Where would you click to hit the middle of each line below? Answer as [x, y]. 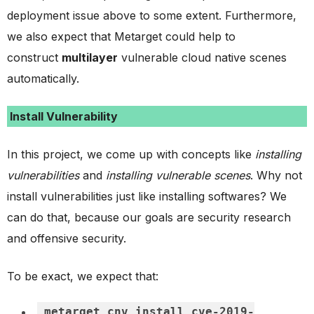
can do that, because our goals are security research [149, 217]
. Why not [276, 175]
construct [34, 57]
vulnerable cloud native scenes [202, 57]
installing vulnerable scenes [178, 175]
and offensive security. [67, 238]
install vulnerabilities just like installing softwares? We [147, 196]
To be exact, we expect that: [83, 276]
